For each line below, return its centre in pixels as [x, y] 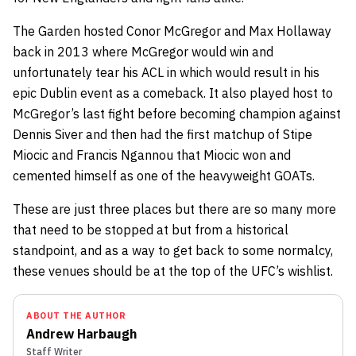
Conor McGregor [174, 31]
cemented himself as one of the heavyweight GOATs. [164, 175]
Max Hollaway [290, 31]
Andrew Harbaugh [81, 333]
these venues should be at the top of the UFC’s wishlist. [173, 271]
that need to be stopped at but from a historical [151, 229]
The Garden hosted [70, 31]
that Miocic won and [234, 155]
